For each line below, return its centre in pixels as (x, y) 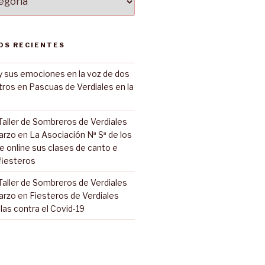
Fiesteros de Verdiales (74, 195)
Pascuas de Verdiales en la (81, 86)
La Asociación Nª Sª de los (80, 134)
